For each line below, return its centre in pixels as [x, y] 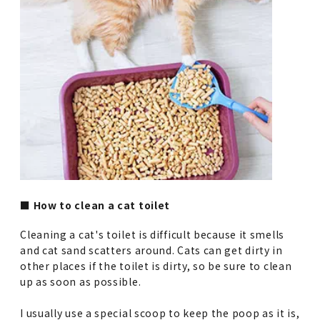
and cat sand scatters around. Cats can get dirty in [151, 250]
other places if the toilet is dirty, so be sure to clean [156, 266]
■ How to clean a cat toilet [95, 205]
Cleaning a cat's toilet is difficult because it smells [152, 235]
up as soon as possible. [81, 282]
